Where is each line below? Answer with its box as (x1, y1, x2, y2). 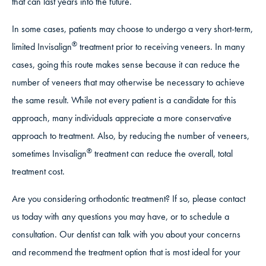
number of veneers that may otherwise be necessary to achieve (12, 76, 245, 89)
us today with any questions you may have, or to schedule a (12, 210, 229, 223)
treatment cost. (12, 165, 65, 178)
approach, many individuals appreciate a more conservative (12, 112, 232, 125)
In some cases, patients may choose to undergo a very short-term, (12, 23, 253, 36)
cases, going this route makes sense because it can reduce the (12, 58, 240, 71)
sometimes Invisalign (12, 147, 87, 160)
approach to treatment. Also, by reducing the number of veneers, (12, 129, 249, 142)
